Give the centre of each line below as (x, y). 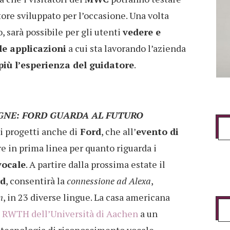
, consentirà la (36, 181)
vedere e (142, 32)
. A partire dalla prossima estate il (95, 165)
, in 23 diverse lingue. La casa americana (87, 197)
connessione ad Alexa (109, 181)
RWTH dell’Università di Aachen (70, 214)
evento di (157, 132)
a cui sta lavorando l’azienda (126, 49)
